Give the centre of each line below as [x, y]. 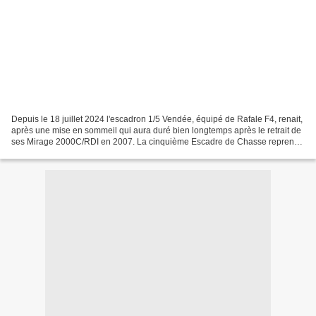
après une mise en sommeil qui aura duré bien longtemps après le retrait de [156, 130]
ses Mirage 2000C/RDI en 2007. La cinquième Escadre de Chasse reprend [155, 141]
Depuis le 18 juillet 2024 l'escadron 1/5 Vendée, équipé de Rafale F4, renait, [157, 119]
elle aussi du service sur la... [65, 153]
